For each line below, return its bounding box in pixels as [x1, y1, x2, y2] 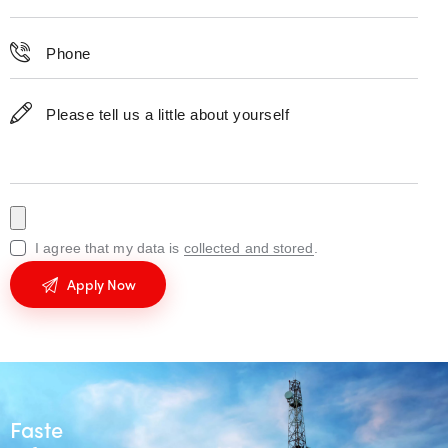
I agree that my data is [35, 240, 184, 257]
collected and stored [183, 240, 314, 257]
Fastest [10, 413, 80, 446]
